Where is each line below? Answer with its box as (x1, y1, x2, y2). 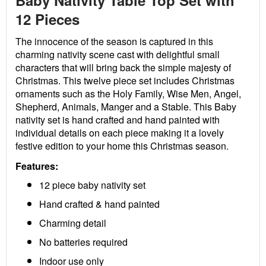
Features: (15, 159, 58, 173)
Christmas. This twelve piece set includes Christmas (15, 74, 235, 87)
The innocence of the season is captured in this (15, 34, 213, 48)
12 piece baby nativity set (39, 178, 145, 192)
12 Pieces (15, 9, 80, 29)
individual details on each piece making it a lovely (15, 126, 224, 140)
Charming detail (39, 216, 106, 230)
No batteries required (39, 235, 128, 249)
